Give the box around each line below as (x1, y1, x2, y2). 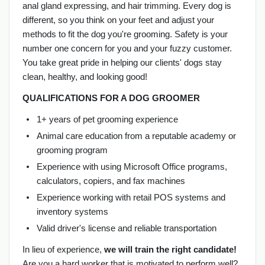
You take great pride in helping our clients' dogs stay (22, 57, 222, 67)
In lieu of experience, (22, 244, 104, 254)
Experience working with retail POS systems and (36, 192, 225, 202)
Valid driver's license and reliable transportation (36, 222, 216, 233)
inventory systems (36, 206, 108, 216)
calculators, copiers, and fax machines (36, 175, 185, 186)
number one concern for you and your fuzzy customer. (22, 43, 232, 53)
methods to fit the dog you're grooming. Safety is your (22, 28, 228, 39)
